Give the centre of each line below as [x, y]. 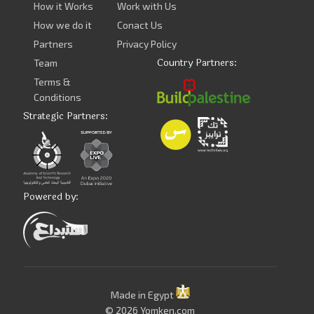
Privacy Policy [146, 44]
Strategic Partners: [65, 116]
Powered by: [50, 197]
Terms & [53, 82]
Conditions [58, 97]
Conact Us [139, 25]
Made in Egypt [143, 295]
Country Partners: [197, 63]
